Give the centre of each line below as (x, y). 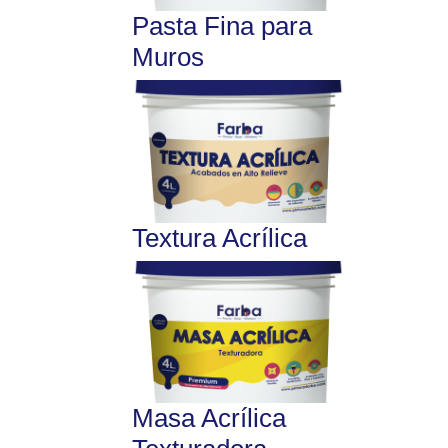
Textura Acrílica (219, 237)
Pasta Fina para (222, 25)
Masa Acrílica (209, 418)
